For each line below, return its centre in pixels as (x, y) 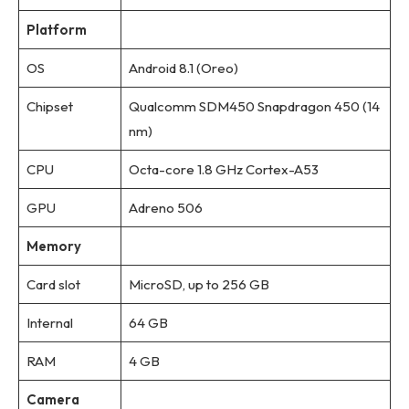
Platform (56, 30)
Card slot (53, 285)
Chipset (49, 107)
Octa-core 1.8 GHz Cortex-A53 (223, 170)
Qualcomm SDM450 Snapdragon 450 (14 (254, 107)
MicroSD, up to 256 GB (199, 285)
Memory (53, 246)
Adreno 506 (165, 208)
